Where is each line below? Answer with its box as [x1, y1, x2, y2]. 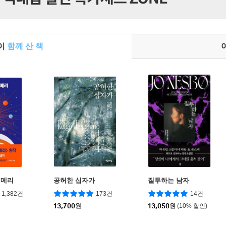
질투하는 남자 [148, 176, 189, 184]
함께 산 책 [7, 41, 43, 50]
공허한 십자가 [53, 176, 95, 184]
